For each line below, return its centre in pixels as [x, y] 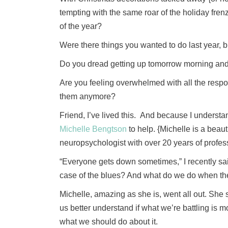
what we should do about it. [109, 222]
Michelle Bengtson [94, 129]
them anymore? [88, 96]
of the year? [81, 26]
